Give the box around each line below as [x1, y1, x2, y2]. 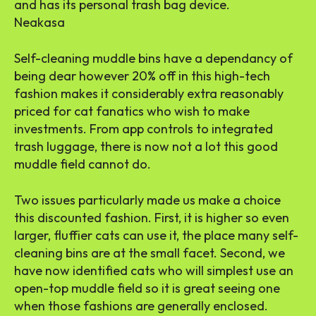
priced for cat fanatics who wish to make [14, 102, 250, 119]
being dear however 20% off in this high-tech [14, 67, 270, 84]
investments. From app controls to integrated [14, 120, 273, 137]
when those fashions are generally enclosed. [14, 297, 268, 314]
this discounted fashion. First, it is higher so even [14, 209, 289, 226]
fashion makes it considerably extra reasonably [14, 85, 284, 102]
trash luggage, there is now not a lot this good [14, 138, 278, 154]
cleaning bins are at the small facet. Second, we [14, 244, 285, 261]
